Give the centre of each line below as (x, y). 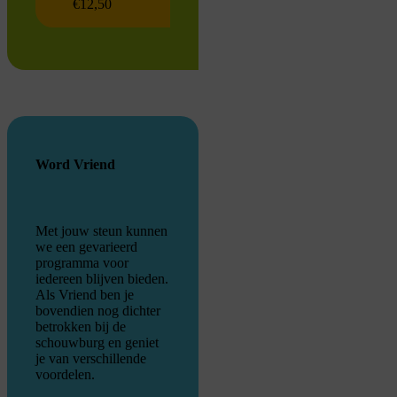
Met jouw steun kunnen (101, 231)
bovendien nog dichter (98, 311)
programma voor (82, 263)
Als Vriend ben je (85, 295)
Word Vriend (75, 165)
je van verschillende (91, 359)
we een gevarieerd (86, 247)
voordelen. (65, 375)
